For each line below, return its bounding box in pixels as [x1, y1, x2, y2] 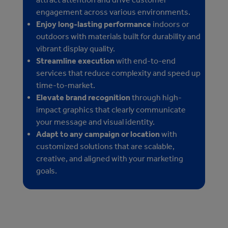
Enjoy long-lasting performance [36, 19, 151, 30]
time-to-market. [36, 80, 95, 91]
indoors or [151, 19, 189, 30]
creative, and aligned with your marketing [36, 154, 183, 164]
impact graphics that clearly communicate [36, 105, 186, 115]
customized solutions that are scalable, [36, 141, 175, 152]
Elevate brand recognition [36, 93, 130, 103]
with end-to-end [115, 56, 176, 66]
